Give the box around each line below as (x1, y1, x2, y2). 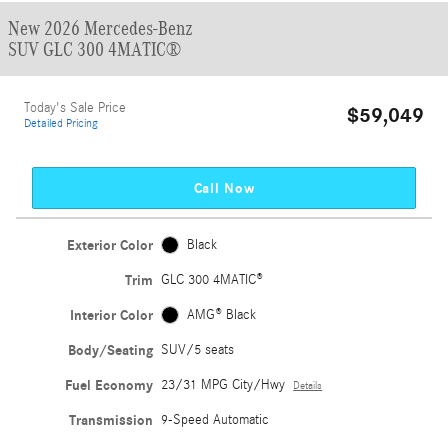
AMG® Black (186, 306, 256, 323)
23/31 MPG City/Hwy (161, 376, 286, 393)
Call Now (193, 179, 255, 197)
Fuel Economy (65, 376, 154, 394)
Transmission (69, 411, 154, 429)
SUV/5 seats (161, 341, 235, 358)
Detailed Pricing (24, 116, 98, 130)
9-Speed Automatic (161, 411, 270, 428)
